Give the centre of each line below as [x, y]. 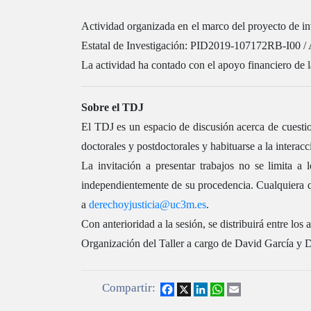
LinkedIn [228, 288]
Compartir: [129, 288]
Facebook [196, 288]
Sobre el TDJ [112, 108]
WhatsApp [248, 288]
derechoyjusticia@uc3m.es [148, 205]
